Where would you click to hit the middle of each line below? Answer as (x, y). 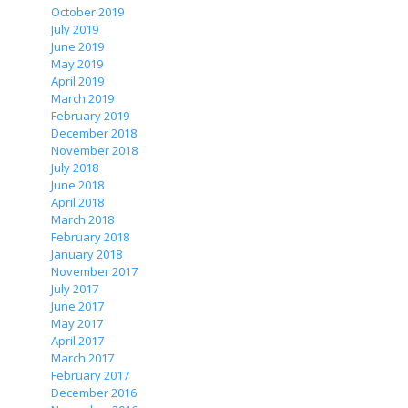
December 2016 (94, 393)
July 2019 (75, 29)
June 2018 (77, 185)
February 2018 (90, 237)
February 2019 (90, 116)
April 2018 (77, 202)
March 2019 (82, 98)
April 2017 (77, 341)
